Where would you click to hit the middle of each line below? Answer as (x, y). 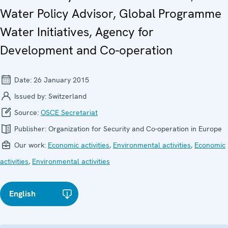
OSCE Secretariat (69, 112)
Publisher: (30, 129)
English (22, 193)
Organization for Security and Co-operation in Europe (135, 129)
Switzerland (67, 96)
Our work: (30, 145)
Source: (26, 112)
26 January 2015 (61, 80)
